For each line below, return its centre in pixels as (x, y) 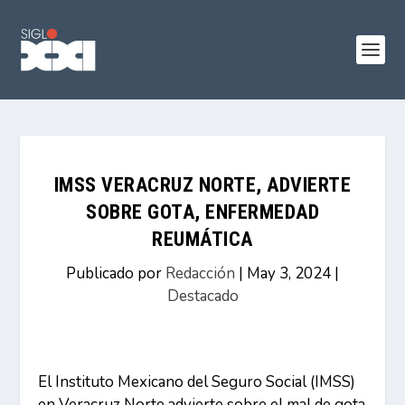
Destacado (202, 296)
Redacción (200, 273)
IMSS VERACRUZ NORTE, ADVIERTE (202, 185)
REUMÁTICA (202, 239)
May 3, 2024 (289, 273)
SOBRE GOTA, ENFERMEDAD (202, 212)
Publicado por (116, 273)
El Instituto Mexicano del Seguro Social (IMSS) (197, 382)
